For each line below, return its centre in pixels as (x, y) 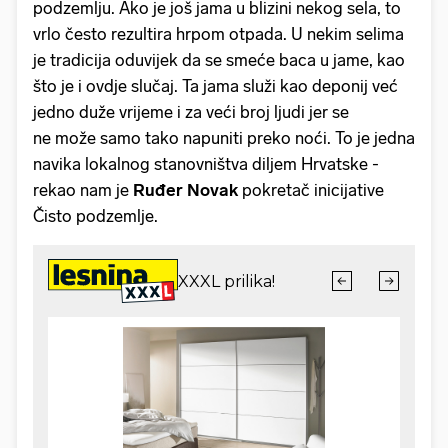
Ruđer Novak (183, 190)
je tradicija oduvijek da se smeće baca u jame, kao (219, 60)
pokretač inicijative (311, 190)
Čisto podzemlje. (97, 216)
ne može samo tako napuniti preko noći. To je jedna (224, 138)
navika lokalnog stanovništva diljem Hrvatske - (206, 164)
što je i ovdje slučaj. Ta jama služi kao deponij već (215, 86)
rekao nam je (81, 190)
